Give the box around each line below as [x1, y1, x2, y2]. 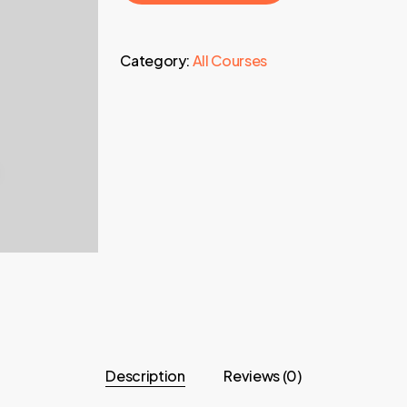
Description [105, 366, 185, 386]
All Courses [192, 51, 268, 71]
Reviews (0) [223, 366, 302, 386]
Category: [120, 51, 193, 71]
